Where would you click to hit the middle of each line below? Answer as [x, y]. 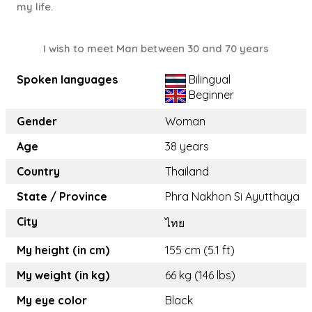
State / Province [62, 197]
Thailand [187, 172]
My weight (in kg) [63, 275]
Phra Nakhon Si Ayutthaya [232, 197]
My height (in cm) [63, 250]
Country [38, 172]
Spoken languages [67, 80]
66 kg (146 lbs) [200, 275]
